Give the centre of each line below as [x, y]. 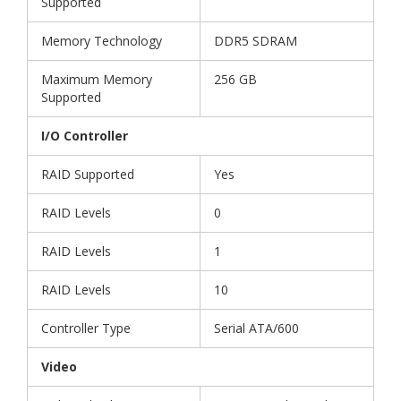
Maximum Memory [97, 80]
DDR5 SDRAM [256, 41]
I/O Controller [85, 136]
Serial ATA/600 [256, 328]
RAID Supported [88, 175]
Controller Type [86, 328]
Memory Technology [102, 41]
